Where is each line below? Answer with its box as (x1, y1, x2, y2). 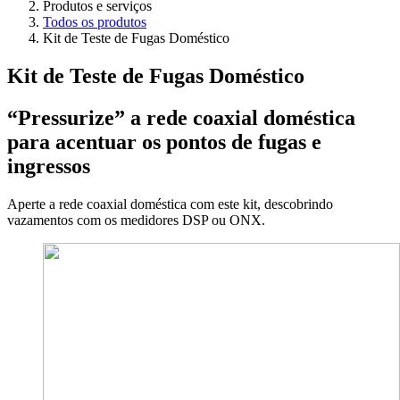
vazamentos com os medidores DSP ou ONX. (7, 212, 265, 228)
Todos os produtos (43, 14, 146, 30)
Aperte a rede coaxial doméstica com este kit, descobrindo (7, 196, 333, 212)
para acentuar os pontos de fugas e (7, 129, 321, 154)
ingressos (7, 154, 90, 178)
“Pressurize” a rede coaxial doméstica (7, 105, 355, 129)
